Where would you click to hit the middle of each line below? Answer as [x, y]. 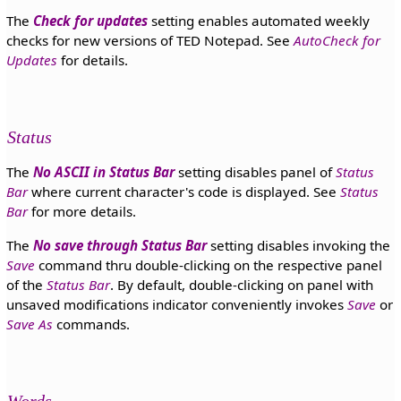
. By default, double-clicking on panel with [241, 284]
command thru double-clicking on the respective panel [208, 264]
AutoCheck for [337, 41]
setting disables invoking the [298, 245]
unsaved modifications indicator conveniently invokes [176, 304]
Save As [29, 324]
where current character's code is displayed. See [183, 192]
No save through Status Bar [119, 245]
